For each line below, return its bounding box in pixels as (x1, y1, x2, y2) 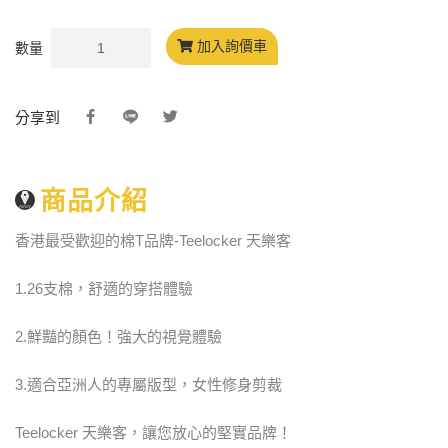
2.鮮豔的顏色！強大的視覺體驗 (15, 327, 222, 345)
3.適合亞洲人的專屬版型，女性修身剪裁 (15, 375, 282, 393)
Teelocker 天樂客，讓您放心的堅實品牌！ (15, 423, 292, 441)
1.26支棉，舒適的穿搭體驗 (15, 279, 193, 297)
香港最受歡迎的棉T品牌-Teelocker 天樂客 (15, 231, 291, 249)
